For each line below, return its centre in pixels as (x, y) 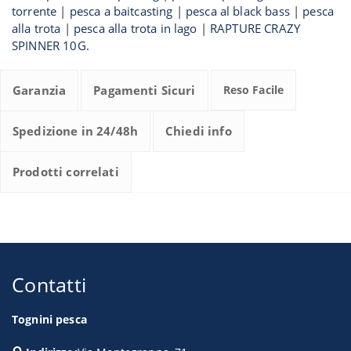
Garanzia (40, 90)
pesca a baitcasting (121, 11)
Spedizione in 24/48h (75, 130)
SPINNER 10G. (51, 45)
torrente (34, 11)
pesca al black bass (237, 11)
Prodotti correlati (66, 171)
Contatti (49, 284)
